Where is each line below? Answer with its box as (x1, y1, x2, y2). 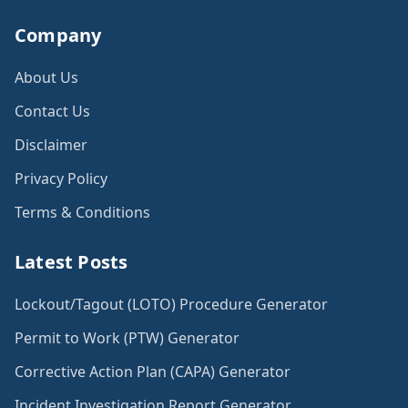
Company (15, 23, 102, 48)
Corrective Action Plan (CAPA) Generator (15, 362, 291, 382)
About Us (15, 67, 78, 88)
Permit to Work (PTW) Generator (15, 328, 240, 349)
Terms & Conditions (15, 202, 150, 223)
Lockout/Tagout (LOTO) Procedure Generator (15, 294, 328, 315)
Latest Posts (15, 250, 128, 275)
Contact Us (15, 101, 90, 122)
